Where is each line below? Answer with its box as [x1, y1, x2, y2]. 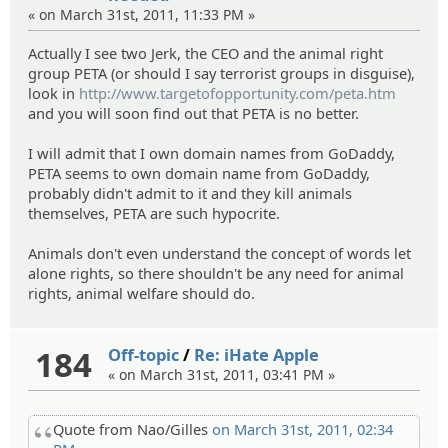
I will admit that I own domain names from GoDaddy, [28, 142, 395, 163]
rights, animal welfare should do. [28, 282, 255, 303]
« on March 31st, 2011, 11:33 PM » [28, 4, 255, 24]
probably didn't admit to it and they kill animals [28, 182, 352, 203]
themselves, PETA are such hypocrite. [28, 202, 280, 223]
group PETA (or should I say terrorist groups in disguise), [28, 62, 415, 83]
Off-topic [108, 342, 180, 366]
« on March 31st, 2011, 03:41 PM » [108, 364, 336, 384]
